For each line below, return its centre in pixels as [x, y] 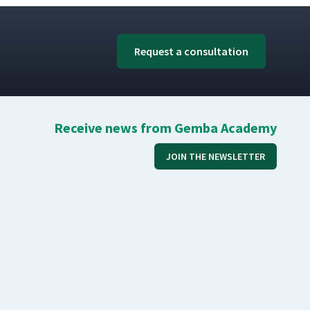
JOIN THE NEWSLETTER [216, 156]
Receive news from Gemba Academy [165, 128]
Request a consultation [191, 51]
